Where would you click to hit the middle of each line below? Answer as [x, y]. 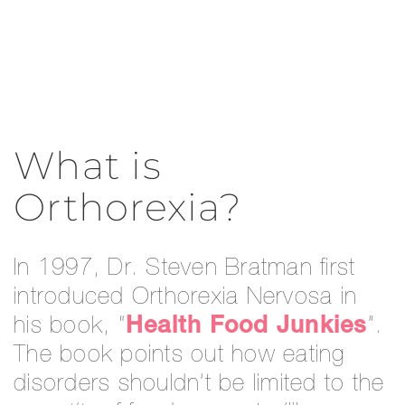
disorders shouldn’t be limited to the [199, 385]
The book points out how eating [180, 356]
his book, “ [70, 327]
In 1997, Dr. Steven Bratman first [185, 269]
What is [88, 165]
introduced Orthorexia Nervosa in [185, 298]
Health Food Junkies [246, 327]
